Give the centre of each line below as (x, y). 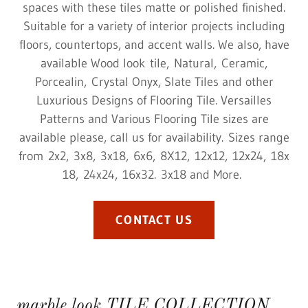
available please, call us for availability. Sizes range (154, 137)
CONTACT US (154, 220)
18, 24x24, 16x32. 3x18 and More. (154, 175)
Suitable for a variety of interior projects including (154, 26)
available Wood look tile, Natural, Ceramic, (154, 63)
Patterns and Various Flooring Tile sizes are (154, 119)
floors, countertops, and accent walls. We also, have (154, 45)
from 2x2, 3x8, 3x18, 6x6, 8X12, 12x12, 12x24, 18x (154, 156)
